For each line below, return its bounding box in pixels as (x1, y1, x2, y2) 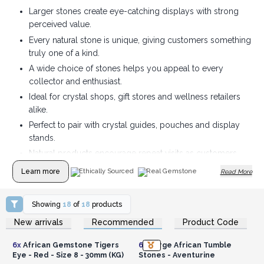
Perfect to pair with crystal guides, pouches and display (28, 120, 240, 130)
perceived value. (28, 19, 91, 29)
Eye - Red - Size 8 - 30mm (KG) (12, 250, 124, 259)
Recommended (92, 217, 154, 227)
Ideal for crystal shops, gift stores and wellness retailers (28, 92, 240, 102)
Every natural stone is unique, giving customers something (28, 35, 251, 45)
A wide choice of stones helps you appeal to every (28, 63, 223, 73)
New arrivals (14, 217, 63, 227)
